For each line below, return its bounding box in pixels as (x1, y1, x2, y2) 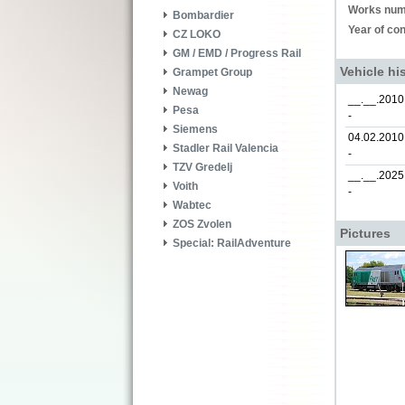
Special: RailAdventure (173, 237, 291, 250)
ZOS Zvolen (173, 218, 231, 231)
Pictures (340, 226, 391, 240)
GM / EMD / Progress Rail (173, 47, 301, 61)
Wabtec (173, 199, 212, 212)
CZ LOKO (173, 28, 221, 42)
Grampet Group (173, 66, 252, 80)
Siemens (173, 123, 218, 137)
